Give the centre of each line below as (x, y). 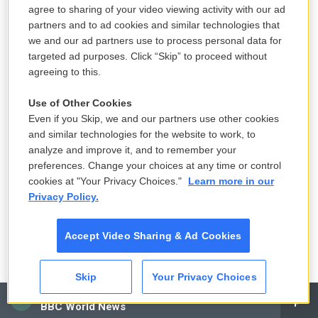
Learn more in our (231, 181)
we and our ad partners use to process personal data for (155, 40)
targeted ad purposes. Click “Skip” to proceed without (148, 56)
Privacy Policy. (64, 197)
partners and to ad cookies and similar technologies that (154, 25)
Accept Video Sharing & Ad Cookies (153, 236)
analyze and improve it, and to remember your (132, 150)
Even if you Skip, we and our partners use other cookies (154, 119)
